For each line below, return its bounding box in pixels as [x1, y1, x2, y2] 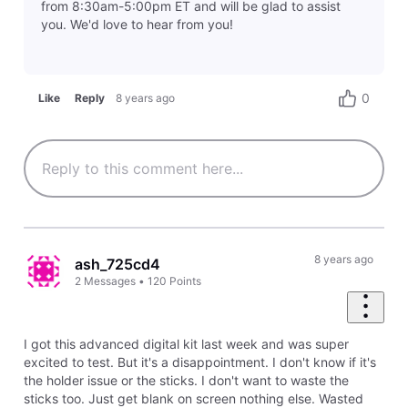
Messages [84, 273, 137, 288]
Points [169, 273, 202, 288]
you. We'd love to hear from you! [40, 16, 233, 33]
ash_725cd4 [75, 254, 161, 273]
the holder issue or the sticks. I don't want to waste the [23, 372, 349, 388]
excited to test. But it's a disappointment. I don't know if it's [23, 353, 376, 370]
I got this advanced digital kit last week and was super [23, 335, 349, 352]
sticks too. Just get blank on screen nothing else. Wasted [23, 390, 363, 406]
